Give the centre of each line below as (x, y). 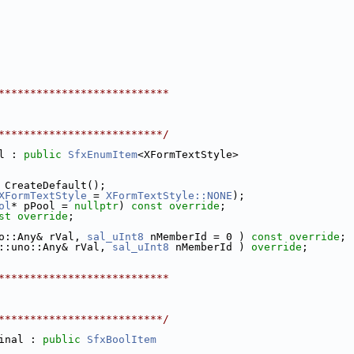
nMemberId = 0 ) (198, 237)
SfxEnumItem (103, 154)
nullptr (96, 206)
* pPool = (43, 206)
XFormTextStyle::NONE (169, 196)
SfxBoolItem (122, 339)
